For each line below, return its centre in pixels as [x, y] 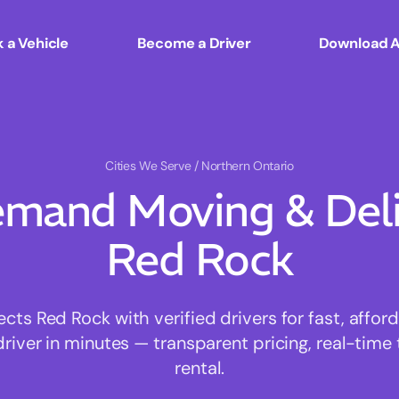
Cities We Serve [150, 166]
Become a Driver [194, 43]
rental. [199, 368]
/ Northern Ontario [244, 166]
